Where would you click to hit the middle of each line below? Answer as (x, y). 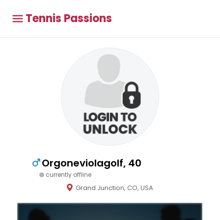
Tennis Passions (69, 18)
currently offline (69, 175)
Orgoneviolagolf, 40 (92, 163)
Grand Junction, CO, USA (114, 188)
